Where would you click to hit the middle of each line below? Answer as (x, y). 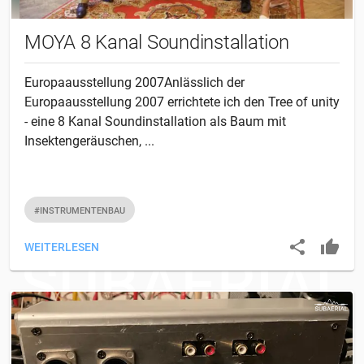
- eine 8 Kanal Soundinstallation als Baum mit (155, 122)
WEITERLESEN (62, 247)
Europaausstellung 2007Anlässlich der (134, 83)
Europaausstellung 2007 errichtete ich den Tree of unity (182, 102)
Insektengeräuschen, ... (89, 141)
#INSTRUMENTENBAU (80, 210)
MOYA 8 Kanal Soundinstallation (157, 43)
